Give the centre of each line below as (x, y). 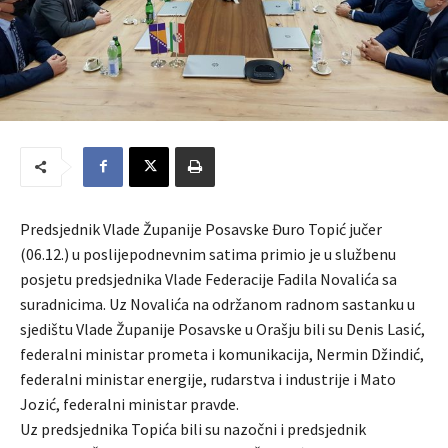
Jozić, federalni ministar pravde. (129, 403)
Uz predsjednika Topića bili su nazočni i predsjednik (193, 428)
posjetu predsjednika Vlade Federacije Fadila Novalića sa (208, 278)
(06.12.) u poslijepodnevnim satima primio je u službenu (208, 253)
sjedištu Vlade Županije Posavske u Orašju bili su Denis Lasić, (222, 328)
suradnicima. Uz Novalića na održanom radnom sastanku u (217, 303)
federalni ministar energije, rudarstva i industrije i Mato (208, 378)
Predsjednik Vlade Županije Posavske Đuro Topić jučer (201, 228)
